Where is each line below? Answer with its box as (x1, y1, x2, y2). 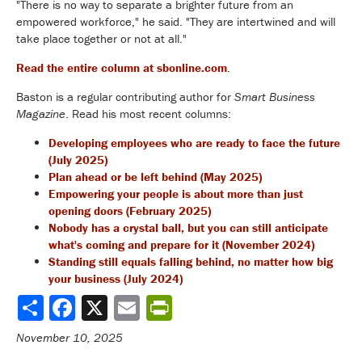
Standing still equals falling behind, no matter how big (48, 254, 333, 270)
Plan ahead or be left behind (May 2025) (48, 169, 262, 185)
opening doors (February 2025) (48, 203, 211, 219)
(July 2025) (48, 152, 107, 168)
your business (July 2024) (48, 271, 183, 287)
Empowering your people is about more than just (48, 186, 303, 202)
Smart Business (234, 89, 315, 105)
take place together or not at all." (16, 31, 187, 47)
